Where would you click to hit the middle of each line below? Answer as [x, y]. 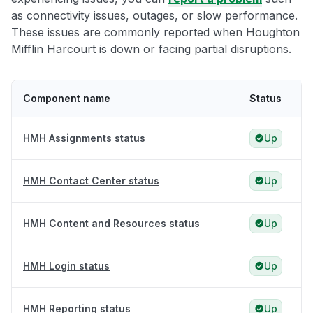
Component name [67, 99]
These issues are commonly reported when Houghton [155, 32]
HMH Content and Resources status [111, 224]
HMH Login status [66, 266]
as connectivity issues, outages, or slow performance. [154, 16]
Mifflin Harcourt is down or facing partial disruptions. [151, 49]
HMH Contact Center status [91, 181]
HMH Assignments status [84, 138]
